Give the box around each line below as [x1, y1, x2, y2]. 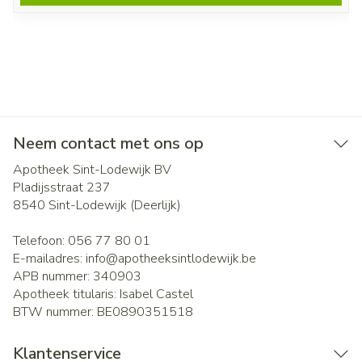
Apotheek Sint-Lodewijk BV [13, 161, 171, 179]
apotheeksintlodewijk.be [118, 250, 256, 267]
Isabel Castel [120, 285, 193, 303]
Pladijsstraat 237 [13, 179, 111, 196]
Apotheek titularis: [13, 285, 120, 303]
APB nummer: [13, 267, 93, 285]
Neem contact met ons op [13, 133, 204, 154]
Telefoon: [13, 232, 68, 250]
